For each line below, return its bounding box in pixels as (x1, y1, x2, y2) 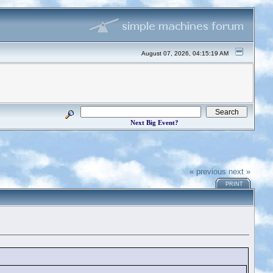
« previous (190, 166, 227, 176)
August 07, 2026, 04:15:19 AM (141, 50, 229, 57)
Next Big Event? (130, 119, 179, 126)
